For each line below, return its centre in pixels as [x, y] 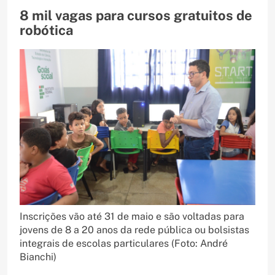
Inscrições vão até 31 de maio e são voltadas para [132, 216]
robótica [46, 30]
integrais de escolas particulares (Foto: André [124, 243]
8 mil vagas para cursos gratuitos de [136, 16]
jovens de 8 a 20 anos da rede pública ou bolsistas [134, 230]
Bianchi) [38, 257]
